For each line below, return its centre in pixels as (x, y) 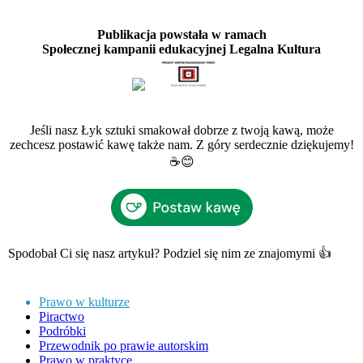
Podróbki (62, 331)
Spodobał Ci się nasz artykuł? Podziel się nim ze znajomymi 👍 (170, 253)
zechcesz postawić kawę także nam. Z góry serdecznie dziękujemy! (181, 144)
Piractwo (62, 316)
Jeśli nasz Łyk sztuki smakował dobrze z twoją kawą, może (181, 130)
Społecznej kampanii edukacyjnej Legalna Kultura (181, 49)
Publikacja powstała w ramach (181, 34)
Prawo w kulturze (84, 301)
